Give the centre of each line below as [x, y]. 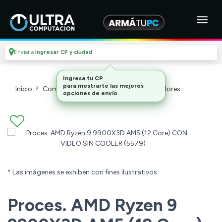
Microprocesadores [149, 89]
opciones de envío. [91, 93]
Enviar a [25, 52]
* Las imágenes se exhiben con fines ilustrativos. [83, 172]
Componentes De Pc [75, 89]
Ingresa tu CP [83, 78]
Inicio [24, 89]
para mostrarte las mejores [103, 86]
